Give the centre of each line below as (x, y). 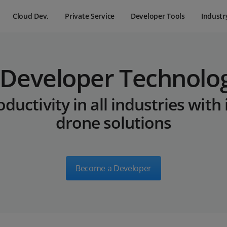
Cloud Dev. (31, 16)
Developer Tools (158, 16)
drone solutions (113, 122)
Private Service (90, 16)
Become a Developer (113, 168)
